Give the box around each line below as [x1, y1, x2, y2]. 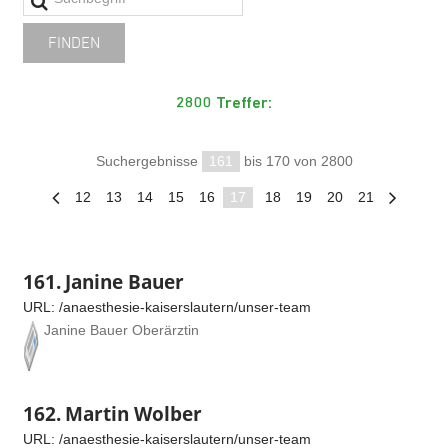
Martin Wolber [65, 399, 202, 427]
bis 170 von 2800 [239, 153, 353, 169]
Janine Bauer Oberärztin [44, 321, 199, 338]
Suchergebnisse [95, 153, 202, 169]
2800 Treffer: [176, 96, 272, 112]
